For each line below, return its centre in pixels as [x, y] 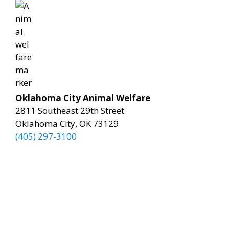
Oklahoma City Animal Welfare [83, 98]
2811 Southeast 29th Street [70, 111]
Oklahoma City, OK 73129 [67, 123]
